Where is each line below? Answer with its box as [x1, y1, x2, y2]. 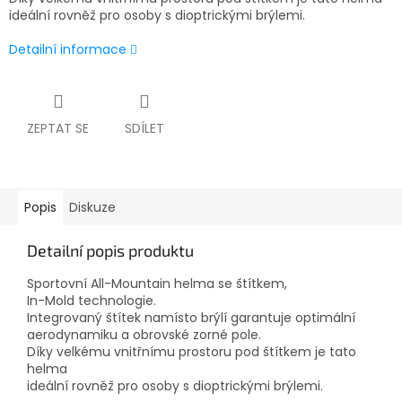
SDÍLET [125, 119, 164, 138]
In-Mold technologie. [27, 292, 156, 310]
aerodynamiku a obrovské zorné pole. [27, 326, 261, 345]
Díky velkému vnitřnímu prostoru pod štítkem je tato [27, 343, 356, 362]
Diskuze [69, 198, 116, 217]
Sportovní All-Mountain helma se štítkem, [27, 275, 287, 293]
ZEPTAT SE [27, 119, 89, 138]
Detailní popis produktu [27, 240, 194, 261]
